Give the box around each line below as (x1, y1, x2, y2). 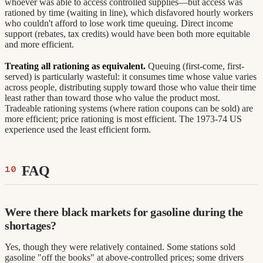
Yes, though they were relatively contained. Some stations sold (5, 242, 235, 252)
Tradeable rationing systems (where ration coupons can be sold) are (5, 103, 253, 113)
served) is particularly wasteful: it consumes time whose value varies (5, 71, 257, 82)
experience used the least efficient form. (5, 124, 151, 134)
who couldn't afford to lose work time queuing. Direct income (5, 18, 233, 29)
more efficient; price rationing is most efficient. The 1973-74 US (5, 113, 242, 124)
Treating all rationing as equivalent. (5, 60, 146, 71)
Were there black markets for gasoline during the (5, 205, 243, 219)
